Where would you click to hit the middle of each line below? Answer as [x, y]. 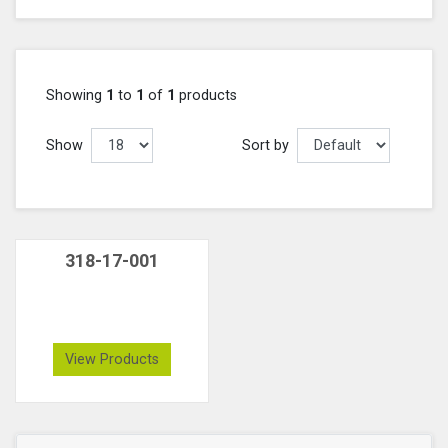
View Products [112, 359]
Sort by [265, 145]
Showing [76, 95]
